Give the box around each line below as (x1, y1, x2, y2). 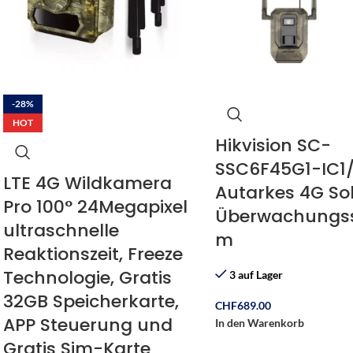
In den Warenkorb (214, 316, 304, 330)
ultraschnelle (3, 218, 119, 243)
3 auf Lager (229, 268, 283, 282)
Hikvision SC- (214, 133, 331, 158)
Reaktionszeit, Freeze (3, 242, 183, 267)
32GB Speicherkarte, (3, 289, 179, 314)
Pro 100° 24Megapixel (3, 195, 188, 220)
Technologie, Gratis (3, 266, 172, 291)
